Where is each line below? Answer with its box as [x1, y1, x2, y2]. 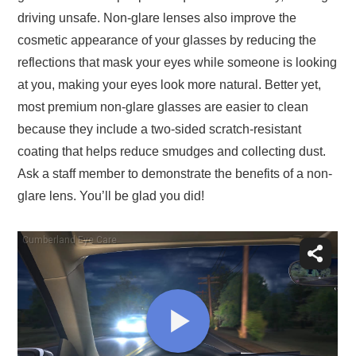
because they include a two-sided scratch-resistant [17, 122, 302, 137]
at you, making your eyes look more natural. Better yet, [17, 78, 322, 92]
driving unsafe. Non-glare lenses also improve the [17, 11, 297, 25]
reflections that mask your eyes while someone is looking [17, 56, 338, 70]
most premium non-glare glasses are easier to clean [17, 100, 309, 114]
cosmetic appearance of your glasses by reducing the [17, 33, 317, 48]
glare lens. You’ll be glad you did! [17, 189, 205, 203]
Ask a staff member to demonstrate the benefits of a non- [17, 167, 333, 181]
